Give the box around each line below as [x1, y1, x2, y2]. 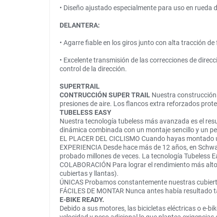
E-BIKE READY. [60, 196, 104, 204]
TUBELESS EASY [60, 108, 111, 117]
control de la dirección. [60, 65, 127, 73]
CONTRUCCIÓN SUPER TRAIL [60, 91, 152, 99]
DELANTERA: [60, 21, 100, 30]
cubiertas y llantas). [60, 170, 119, 178]
